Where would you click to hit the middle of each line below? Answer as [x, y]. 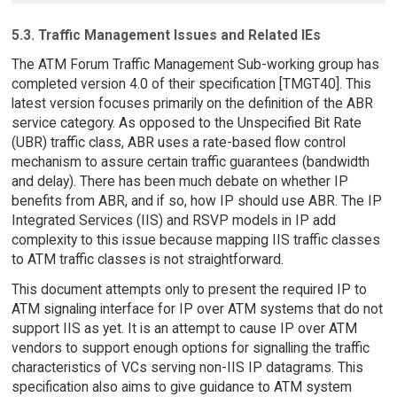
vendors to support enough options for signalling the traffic [190, 348]
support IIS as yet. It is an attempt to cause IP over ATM [184, 329]
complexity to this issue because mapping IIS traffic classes [195, 239]
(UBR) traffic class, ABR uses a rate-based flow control [178, 142]
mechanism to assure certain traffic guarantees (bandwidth [190, 161]
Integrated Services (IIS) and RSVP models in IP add [173, 220]
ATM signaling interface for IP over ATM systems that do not [197, 309]
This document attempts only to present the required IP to [189, 290]
